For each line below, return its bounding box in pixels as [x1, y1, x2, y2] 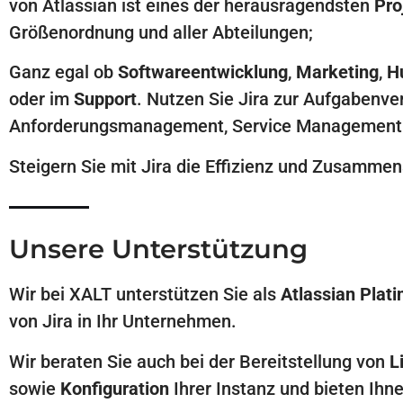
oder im [9, 88, 74, 111]
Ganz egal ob [9, 61, 118, 84]
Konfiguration [60, 377, 169, 399]
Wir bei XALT [9, 283, 116, 306]
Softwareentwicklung [118, 61, 288, 84]
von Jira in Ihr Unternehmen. [9, 310, 237, 333]
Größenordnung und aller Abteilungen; [9, 22, 313, 43]
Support [74, 88, 137, 111]
